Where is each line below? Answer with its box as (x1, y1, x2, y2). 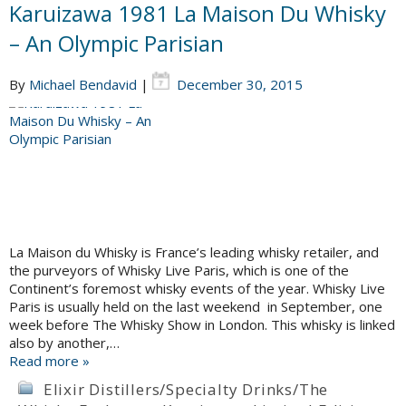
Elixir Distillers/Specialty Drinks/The (43, 379, 329, 401)
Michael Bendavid (29, 75, 137, 94)
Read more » (9, 352, 90, 371)
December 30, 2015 (177, 75, 303, 94)
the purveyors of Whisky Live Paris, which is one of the (9, 261, 349, 280)
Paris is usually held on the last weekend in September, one (9, 297, 382, 316)
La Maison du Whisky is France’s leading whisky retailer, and (9, 243, 379, 262)
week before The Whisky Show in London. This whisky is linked (9, 315, 395, 334)
